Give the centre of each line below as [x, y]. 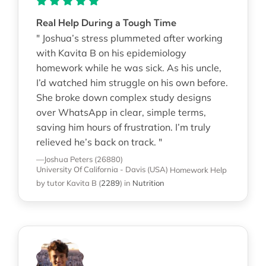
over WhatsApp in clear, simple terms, [121, 112]
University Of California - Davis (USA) [102, 170]
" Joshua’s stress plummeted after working [129, 38]
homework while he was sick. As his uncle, [129, 67]
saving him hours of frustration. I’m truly [123, 127]
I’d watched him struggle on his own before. [132, 82]
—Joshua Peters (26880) [79, 159]
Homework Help [198, 170]
